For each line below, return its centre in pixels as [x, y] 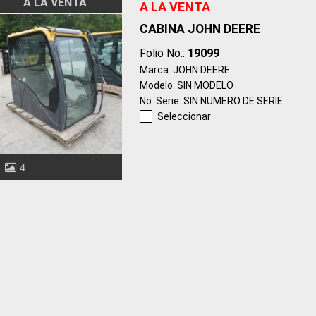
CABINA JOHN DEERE [200, 29]
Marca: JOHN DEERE [184, 69]
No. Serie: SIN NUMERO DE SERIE [211, 101]
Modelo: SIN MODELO [186, 85]
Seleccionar [184, 116]
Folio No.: [163, 53]
